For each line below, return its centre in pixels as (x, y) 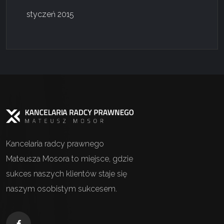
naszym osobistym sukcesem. (61, 189)
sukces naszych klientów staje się (66, 174)
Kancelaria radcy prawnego (55, 144)
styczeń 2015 (50, 14)
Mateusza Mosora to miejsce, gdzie (69, 159)
